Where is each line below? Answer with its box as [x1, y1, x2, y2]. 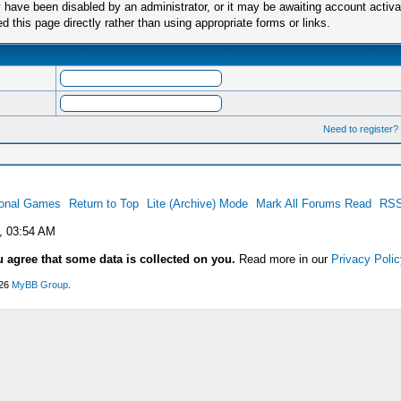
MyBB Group [11, 279, 68, 290]
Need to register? [323, 124, 398, 134]
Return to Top [68, 197, 139, 210]
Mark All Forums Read [255, 197, 371, 210]
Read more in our [238, 252, 331, 266]
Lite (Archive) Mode [146, 197, 248, 210]
